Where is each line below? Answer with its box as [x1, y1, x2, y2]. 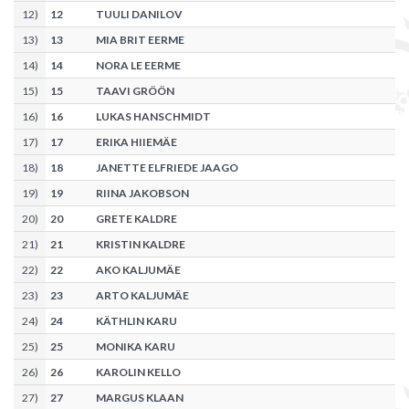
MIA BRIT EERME [96, 33, 184, 47]
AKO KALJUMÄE [96, 263, 181, 278]
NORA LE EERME [96, 58, 181, 73]
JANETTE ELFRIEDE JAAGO [96, 161, 238, 175]
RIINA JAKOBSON [96, 186, 189, 201]
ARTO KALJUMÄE [96, 288, 189, 303]
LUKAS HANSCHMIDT [96, 110, 211, 124]
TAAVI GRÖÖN [96, 84, 174, 99]
